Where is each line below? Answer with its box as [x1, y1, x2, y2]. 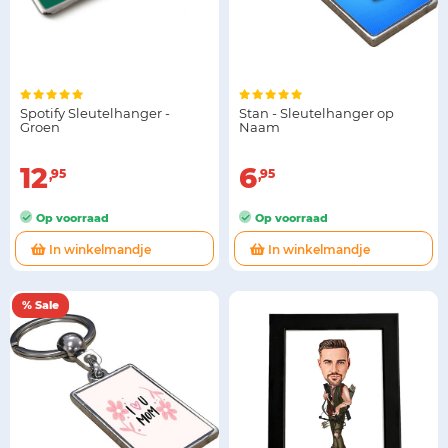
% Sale [22, 298, 59, 312]
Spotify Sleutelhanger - [20, 105, 170, 121]
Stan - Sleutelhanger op [239, 105, 394, 121]
